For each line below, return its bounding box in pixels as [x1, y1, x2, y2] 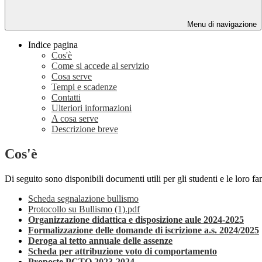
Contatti [51, 92, 81, 103]
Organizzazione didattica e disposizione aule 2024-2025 [28, 214, 244, 225]
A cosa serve [51, 113, 98, 124]
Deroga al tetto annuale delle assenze [28, 235, 173, 246]
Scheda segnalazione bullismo [28, 193, 139, 204]
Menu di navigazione [185, 20, 257, 29]
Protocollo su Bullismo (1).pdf [28, 204, 140, 214]
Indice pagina [28, 40, 78, 50]
